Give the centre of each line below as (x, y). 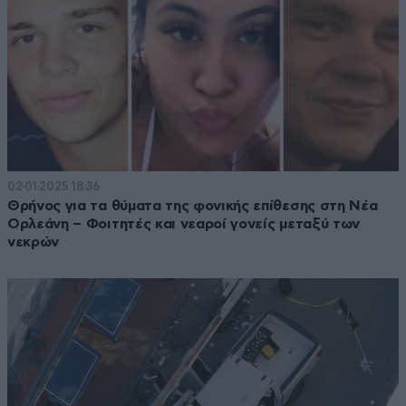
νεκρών (34, 242)
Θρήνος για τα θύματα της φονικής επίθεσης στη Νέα (193, 206)
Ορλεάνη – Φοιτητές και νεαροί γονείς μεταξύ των (184, 224)
